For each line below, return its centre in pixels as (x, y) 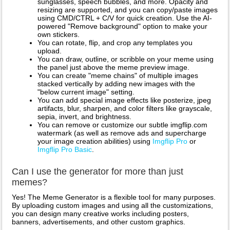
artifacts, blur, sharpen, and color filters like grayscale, (125, 109)
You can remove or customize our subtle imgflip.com (122, 125)
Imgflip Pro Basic (65, 150)
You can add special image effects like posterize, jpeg (124, 100)
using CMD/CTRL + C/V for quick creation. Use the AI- (125, 18)
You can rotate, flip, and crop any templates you (115, 43)
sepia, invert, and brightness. (84, 117)
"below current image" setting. (86, 92)
